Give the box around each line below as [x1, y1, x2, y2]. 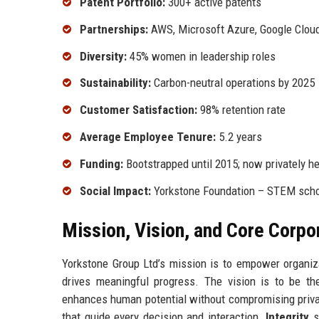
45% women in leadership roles [127, 48, 276, 63]
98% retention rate [197, 103, 286, 117]
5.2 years [216, 130, 262, 145]
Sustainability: [80, 75, 151, 90]
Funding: [80, 156, 123, 171]
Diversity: [80, 48, 127, 63]
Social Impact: [80, 183, 151, 198]
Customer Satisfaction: [80, 103, 197, 117]
